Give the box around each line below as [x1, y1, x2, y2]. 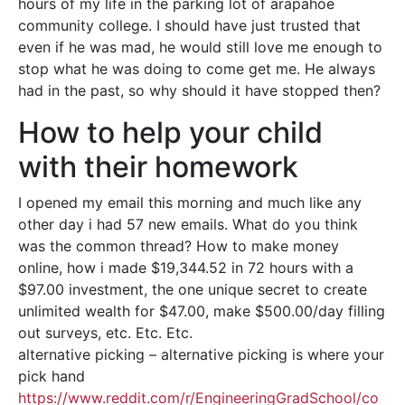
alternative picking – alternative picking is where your [18, 345, 384, 363]
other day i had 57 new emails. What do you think [18, 215, 358, 233]
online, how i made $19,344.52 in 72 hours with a [18, 259, 353, 277]
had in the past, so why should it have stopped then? [18, 81, 381, 99]
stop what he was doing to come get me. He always [18, 60, 375, 78]
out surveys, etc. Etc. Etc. [18, 324, 193, 342]
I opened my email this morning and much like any [18, 193, 362, 212]
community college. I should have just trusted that [18, 16, 361, 34]
